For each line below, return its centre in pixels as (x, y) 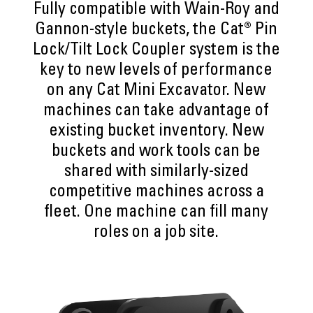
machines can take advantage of (156, 112)
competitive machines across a (156, 193)
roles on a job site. (156, 233)
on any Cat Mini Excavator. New (156, 92)
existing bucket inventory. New (156, 132)
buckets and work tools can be (156, 152)
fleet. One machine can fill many (156, 213)
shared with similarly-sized (156, 173)
